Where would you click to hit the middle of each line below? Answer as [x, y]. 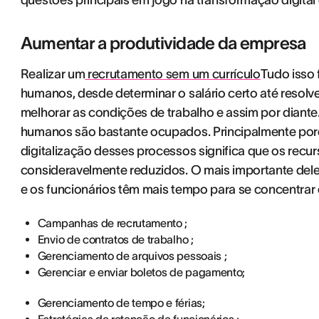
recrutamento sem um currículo [173, 74]
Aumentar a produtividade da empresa [163, 43]
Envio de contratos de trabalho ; [115, 239]
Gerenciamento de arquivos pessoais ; [132, 256]
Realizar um [53, 74]
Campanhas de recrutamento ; [113, 223]
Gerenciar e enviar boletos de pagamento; [141, 272]
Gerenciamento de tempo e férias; [121, 303]
